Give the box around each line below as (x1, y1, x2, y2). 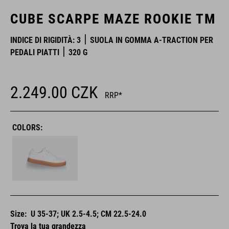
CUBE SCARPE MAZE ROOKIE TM (10, 11, 216, 27)
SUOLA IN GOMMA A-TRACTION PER (90, 35, 213, 45)
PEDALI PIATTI (10, 48, 59, 57)
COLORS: (12, 123, 42, 132)
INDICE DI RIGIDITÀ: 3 (10, 35, 81, 45)
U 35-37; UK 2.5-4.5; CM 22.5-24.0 (31, 209, 146, 219)
